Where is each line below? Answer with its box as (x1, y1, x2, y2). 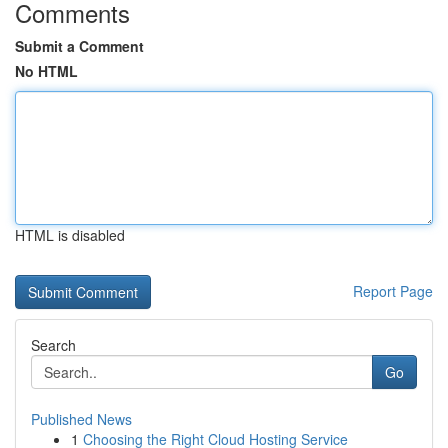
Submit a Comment (15, 36, 144, 56)
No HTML (15, 61, 78, 81)
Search (31, 335, 76, 355)
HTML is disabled (15, 225, 125, 245)
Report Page (353, 281, 433, 301)
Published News (31, 409, 132, 429)
